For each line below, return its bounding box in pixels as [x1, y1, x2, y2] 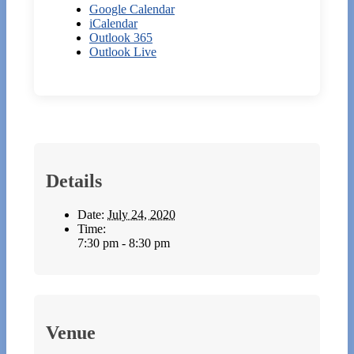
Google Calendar [89, 2, 175, 17]
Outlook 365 [89, 31, 153, 45]
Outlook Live [89, 45, 156, 59]
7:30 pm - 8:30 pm [77, 236, 170, 250]
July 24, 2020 [107, 208, 175, 222]
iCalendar [89, 17, 137, 31]
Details [46, 171, 102, 192]
